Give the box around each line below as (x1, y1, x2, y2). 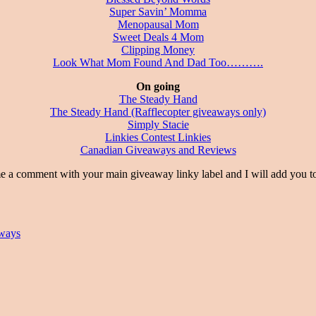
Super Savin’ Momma (109, 5, 207, 18)
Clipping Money (121, 43, 195, 56)
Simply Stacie (127, 118, 189, 130)
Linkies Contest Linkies (105, 130, 211, 143)
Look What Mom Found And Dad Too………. (53, 56, 263, 68)
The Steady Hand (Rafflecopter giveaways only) (50, 105, 266, 118)
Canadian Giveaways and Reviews (80, 143, 236, 156)
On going (136, 80, 180, 92)
